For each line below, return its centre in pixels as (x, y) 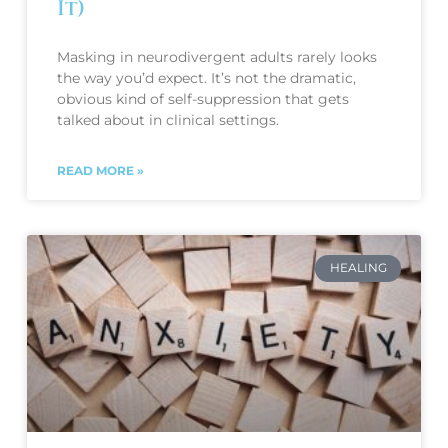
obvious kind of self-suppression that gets (202, 99)
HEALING (358, 268)
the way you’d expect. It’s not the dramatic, (206, 78)
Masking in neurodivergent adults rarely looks (216, 57)
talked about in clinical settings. (167, 120)
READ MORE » (100, 171)
